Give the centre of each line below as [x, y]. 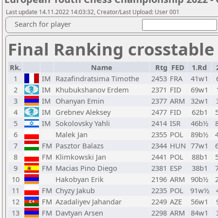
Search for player [43, 24]
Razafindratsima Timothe [97, 78]
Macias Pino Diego [86, 168]
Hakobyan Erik [80, 179]
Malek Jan [72, 134]
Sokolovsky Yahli [83, 123]
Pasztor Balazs [80, 145]
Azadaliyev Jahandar [89, 201]
